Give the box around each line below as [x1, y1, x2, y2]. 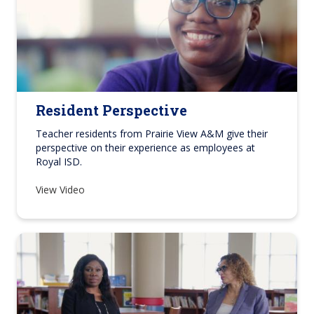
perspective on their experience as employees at [36, 141, 255, 155]
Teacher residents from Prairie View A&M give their [36, 127, 268, 141]
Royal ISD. [36, 155, 82, 169]
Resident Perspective [36, 101, 187, 120]
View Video [36, 183, 88, 197]
